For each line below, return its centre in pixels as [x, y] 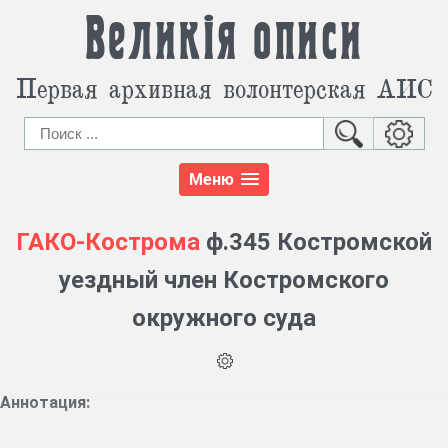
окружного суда [224, 318]
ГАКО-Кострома [108, 242]
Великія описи [224, 40]
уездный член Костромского [224, 280]
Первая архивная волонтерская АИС [224, 87]
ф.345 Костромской [316, 242]
